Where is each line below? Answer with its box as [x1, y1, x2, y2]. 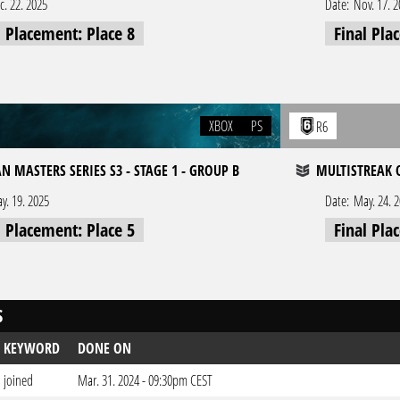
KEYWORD [4, 338, 60, 358]
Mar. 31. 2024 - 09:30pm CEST [78, 371, 212, 390]
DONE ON [78, 338, 131, 358]
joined [4, 371, 33, 390]
